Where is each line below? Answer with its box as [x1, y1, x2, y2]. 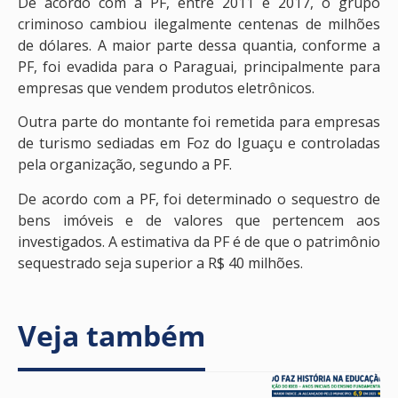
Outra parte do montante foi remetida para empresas [18, 112, 380, 132]
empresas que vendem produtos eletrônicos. [18, 77, 314, 98]
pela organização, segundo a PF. [18, 155, 232, 175]
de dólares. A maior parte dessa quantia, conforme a [18, 35, 380, 55]
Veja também [18, 315, 205, 354]
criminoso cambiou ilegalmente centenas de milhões [18, 13, 380, 34]
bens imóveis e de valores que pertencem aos [18, 210, 380, 230]
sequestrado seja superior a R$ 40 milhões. [18, 252, 303, 273]
